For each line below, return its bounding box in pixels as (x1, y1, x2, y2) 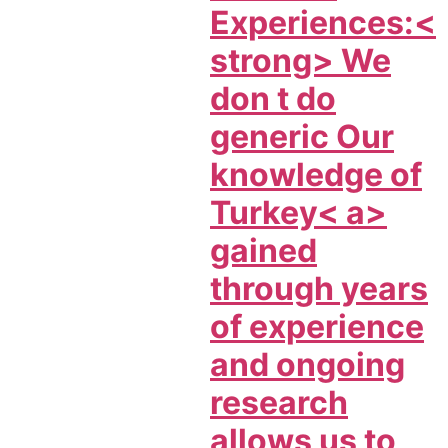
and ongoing (210, 345, 405, 385)
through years (210, 269, 428, 309)
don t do (210, 79, 336, 119)
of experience (210, 307, 424, 347)
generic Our (210, 117, 394, 157)
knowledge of (210, 155, 422, 195)
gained (210, 231, 317, 271)
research (210, 383, 348, 423)
